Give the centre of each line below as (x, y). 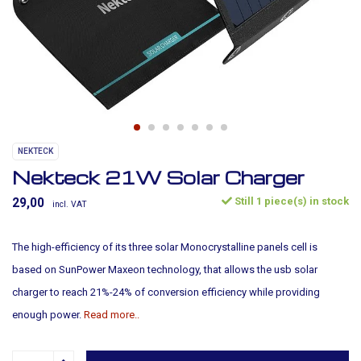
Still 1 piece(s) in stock (290, 201)
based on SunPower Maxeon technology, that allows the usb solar (165, 270)
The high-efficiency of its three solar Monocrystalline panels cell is (165, 247)
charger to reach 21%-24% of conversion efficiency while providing (166, 292)
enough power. (48, 315)
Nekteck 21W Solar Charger (158, 177)
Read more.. (112, 315)
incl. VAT (70, 204)
